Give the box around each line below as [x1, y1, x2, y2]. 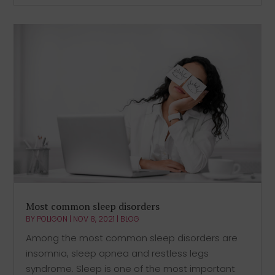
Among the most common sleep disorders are [26, 231, 238, 245]
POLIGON [37, 214, 68, 225]
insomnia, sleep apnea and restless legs [26, 247, 209, 260]
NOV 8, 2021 [73, 214, 115, 225]
